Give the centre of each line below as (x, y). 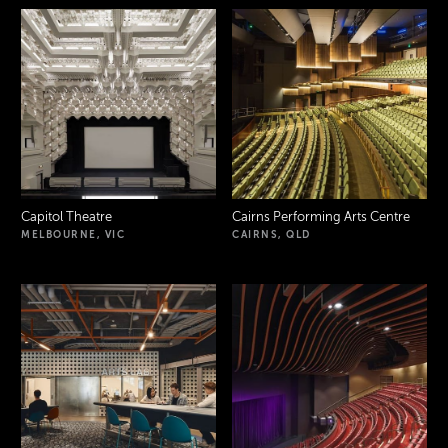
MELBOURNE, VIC (73, 235)
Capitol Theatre (67, 217)
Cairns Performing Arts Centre (321, 217)
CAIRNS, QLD (271, 235)
